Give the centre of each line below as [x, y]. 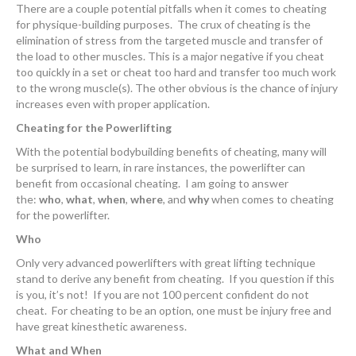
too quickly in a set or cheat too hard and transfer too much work [176, 72]
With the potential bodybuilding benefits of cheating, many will [171, 152]
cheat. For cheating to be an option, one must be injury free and [174, 311]
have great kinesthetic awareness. [101, 327]
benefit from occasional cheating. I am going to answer [152, 184]
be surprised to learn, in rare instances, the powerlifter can [161, 168]
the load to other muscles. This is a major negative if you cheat [170, 56]
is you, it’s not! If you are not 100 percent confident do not [163, 295]
